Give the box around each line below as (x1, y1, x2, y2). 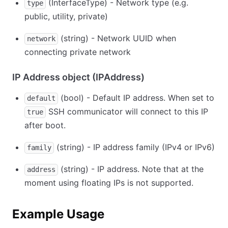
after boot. (24, 120, 66, 131)
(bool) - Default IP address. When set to (58, 93, 214, 103)
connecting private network (24, 47, 131, 58)
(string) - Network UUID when (58, 33, 176, 44)
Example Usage (12, 207, 104, 222)
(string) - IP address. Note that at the (58, 164, 204, 175)
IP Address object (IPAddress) (12, 72, 145, 83)
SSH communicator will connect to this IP (46, 106, 208, 117)
